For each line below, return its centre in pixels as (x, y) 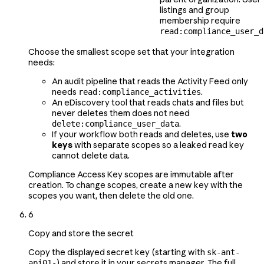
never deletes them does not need (121, 113)
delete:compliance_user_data (115, 123)
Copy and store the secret (81, 233)
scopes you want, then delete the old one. (111, 195)
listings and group (194, 10)
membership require (200, 20)
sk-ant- (223, 252)
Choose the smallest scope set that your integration (131, 52)
